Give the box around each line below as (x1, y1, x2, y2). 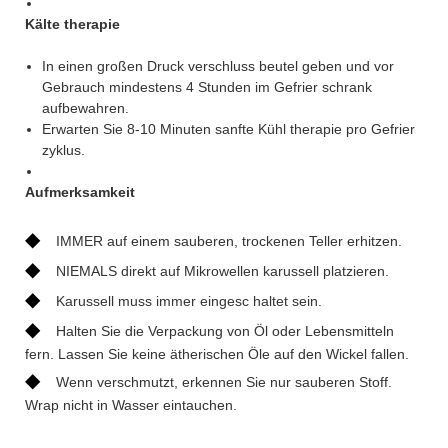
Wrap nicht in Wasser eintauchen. (25, 396, 237, 413)
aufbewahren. (41, 99, 129, 116)
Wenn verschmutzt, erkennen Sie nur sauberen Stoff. (56, 373, 392, 390)
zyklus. (41, 141, 85, 158)
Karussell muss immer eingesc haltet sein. (56, 292, 322, 309)
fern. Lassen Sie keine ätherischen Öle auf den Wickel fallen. (25, 345, 409, 362)
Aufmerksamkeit (25, 183, 135, 200)
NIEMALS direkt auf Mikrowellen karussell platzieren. (56, 262, 389, 279)
